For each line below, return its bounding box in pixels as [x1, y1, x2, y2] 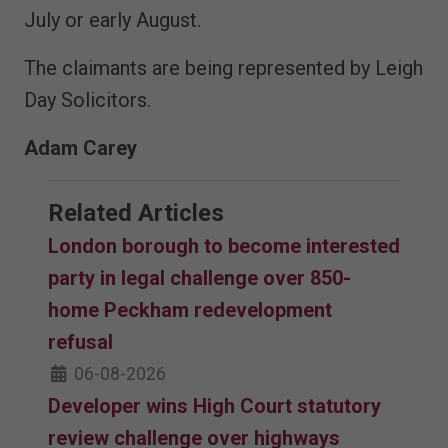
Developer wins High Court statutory [48, 393, 381, 418]
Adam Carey [24, 135, 137, 160]
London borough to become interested [48, 233, 400, 258]
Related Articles [48, 198, 224, 227]
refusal [48, 329, 113, 354]
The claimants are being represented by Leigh [24, 55, 423, 80]
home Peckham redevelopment [48, 297, 332, 322]
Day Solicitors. [24, 87, 151, 112]
